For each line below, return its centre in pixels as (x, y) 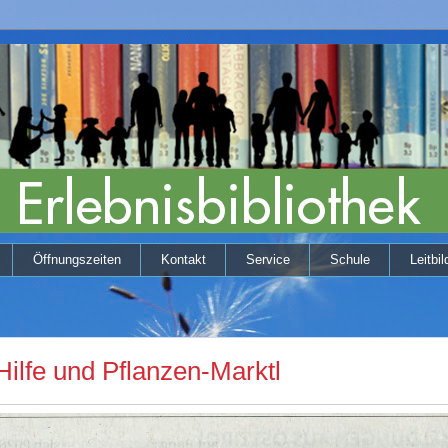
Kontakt (183, 259)
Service (267, 259)
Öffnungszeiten (76, 259)
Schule (349, 259)
